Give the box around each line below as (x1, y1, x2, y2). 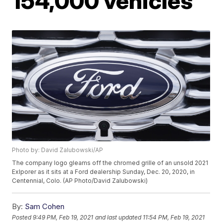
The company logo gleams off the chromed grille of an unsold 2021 (12, 159, 209, 167)
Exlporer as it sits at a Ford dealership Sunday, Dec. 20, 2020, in (12, 168, 195, 176)
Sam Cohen (25, 202, 65, 212)
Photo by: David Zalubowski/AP (12, 146, 104, 154)
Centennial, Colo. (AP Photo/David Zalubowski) (12, 177, 148, 185)
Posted (12, 213, 33, 221)
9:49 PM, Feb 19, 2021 (33, 213, 94, 221)
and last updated (95, 213, 142, 221)
